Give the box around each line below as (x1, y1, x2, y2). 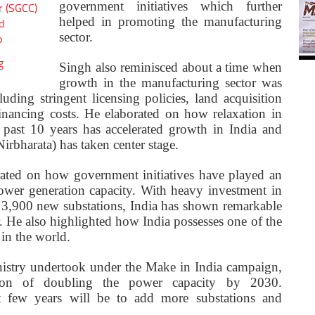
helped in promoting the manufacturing (59, 14, 282, 30)
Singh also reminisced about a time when (59, 60, 282, 75)
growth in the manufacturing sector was (59, 75, 282, 91)
